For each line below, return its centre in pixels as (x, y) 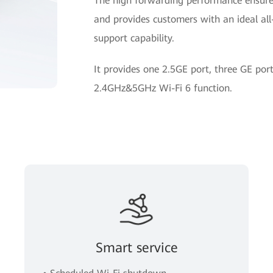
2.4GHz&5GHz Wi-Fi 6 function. (163, 88)
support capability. (134, 38)
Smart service (136, 248)
